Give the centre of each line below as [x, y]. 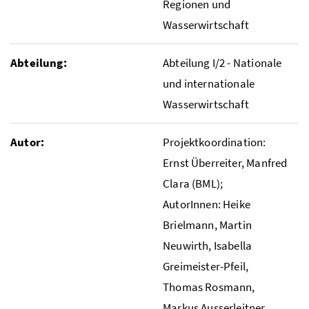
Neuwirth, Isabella [208, 245]
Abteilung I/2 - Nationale [222, 62]
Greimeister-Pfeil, [206, 266]
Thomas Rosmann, [209, 287]
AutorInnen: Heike [207, 204]
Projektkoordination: [215, 142]
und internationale [209, 83]
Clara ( [179, 183]
